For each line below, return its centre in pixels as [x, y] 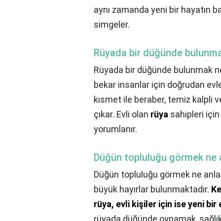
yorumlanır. [115, 129]
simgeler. [112, 25]
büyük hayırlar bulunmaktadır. [152, 189]
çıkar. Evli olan [122, 114]
